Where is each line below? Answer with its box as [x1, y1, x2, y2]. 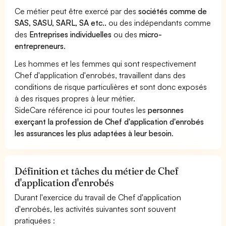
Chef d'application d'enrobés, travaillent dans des [15, 70, 186, 80]
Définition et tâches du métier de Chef [15, 164, 179, 177]
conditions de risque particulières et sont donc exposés [15, 81, 207, 92]
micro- [139, 29, 162, 39]
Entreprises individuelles [29, 29, 112, 39]
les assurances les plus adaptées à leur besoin [15, 128, 172, 138]
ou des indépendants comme [106, 17, 211, 28]
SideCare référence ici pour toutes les [15, 104, 148, 115]
